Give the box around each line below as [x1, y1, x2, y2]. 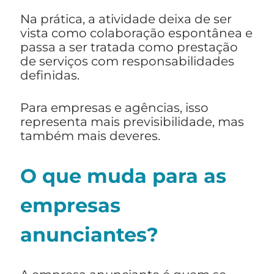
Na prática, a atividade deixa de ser [20, 12, 232, 27]
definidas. [20, 68, 80, 83]
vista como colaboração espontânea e [20, 26, 253, 41]
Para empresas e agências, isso [20, 100, 209, 116]
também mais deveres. [20, 128, 160, 144]
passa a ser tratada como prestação [20, 40, 238, 55]
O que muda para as [20, 164, 226, 188]
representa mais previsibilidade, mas [20, 114, 244, 130]
